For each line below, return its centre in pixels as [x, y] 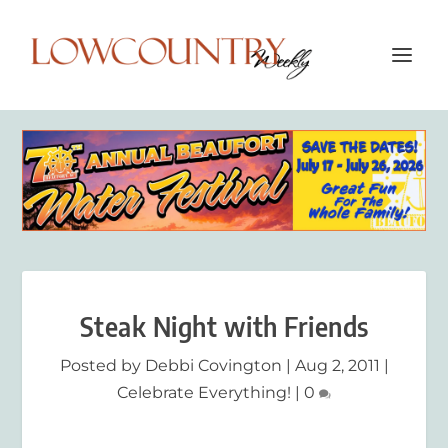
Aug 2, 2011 [337, 365]
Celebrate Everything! [204, 392]
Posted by [102, 365]
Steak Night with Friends [224, 326]
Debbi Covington [213, 365]
